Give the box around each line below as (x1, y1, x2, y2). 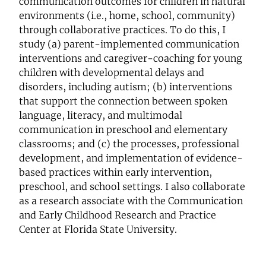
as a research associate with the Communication (19, 195, 243, 207)
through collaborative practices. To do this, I (19, 24, 226, 36)
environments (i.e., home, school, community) (19, 9, 235, 21)
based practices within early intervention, (19, 166, 212, 178)
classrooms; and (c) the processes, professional (19, 138, 239, 150)
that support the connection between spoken (19, 95, 227, 107)
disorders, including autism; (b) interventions (19, 81, 232, 93)
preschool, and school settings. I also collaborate (19, 180, 245, 192)
